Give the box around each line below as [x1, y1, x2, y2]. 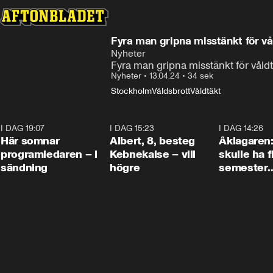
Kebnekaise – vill [110, 147, 196, 161]
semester [219, 161, 268, 174]
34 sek [188, 71, 213, 81]
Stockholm [111, 86, 152, 96]
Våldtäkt [190, 86, 221, 96]
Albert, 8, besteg [110, 134, 196, 147]
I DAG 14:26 [219, 123, 264, 133]
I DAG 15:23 [110, 123, 155, 133]
